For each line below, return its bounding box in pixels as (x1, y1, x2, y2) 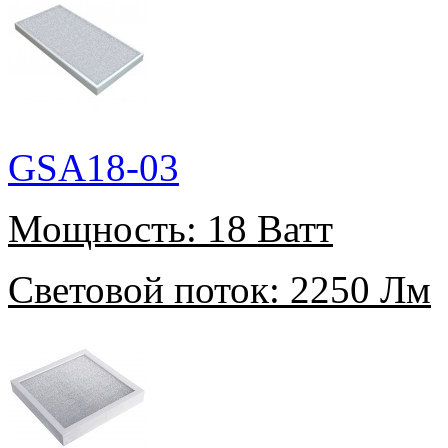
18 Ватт (197, 207, 333, 251)
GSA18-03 (8, 146, 179, 190)
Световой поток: (8, 268, 280, 312)
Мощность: (8, 207, 197, 251)
